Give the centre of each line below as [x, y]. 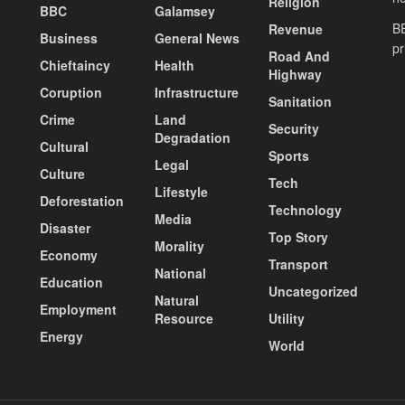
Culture [62, 173]
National [180, 273]
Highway [296, 74]
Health [174, 65]
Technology [306, 209]
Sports [289, 155]
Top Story [299, 236]
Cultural [64, 146]
